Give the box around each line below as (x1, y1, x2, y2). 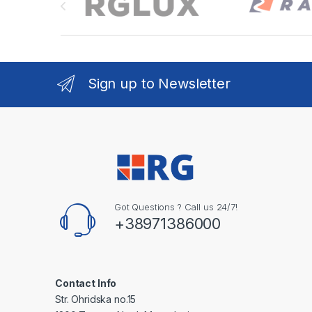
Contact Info (55, 277, 117, 290)
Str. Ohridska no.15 (55, 293, 136, 306)
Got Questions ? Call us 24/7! (114, 201, 237, 213)
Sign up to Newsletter (87, 75, 231, 93)
